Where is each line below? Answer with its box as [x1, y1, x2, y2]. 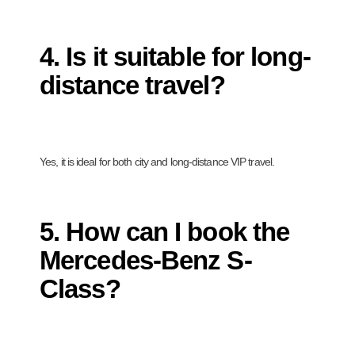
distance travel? [40, 71, 225, 101]
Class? [40, 274, 120, 304]
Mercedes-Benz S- [40, 246, 252, 276]
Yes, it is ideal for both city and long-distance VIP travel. [40, 155, 274, 169]
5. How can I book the [40, 217, 290, 247]
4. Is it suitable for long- [40, 42, 311, 72]
